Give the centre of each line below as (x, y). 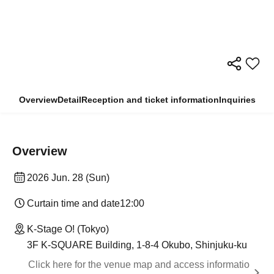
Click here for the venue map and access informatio (139, 264)
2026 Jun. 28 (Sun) (68, 177)
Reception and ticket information (150, 99)
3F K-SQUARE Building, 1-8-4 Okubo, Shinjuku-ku (137, 245)
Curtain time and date (73, 203)
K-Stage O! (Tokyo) (68, 229)
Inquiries (237, 99)
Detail (69, 99)
